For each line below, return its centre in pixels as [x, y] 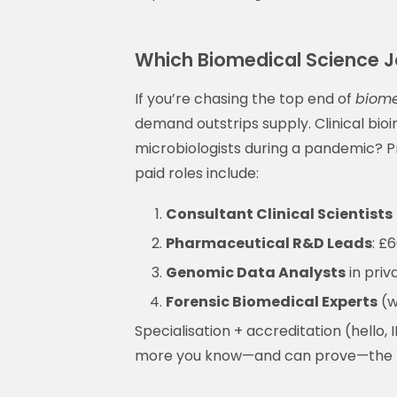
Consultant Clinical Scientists [279, 214]
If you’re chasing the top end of [245, 98]
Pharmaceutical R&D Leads [269, 243]
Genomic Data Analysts [256, 272]
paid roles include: [197, 173]
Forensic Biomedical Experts [272, 301]
